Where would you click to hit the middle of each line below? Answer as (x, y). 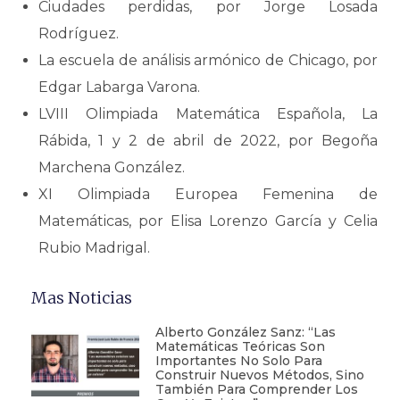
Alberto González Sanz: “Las (245, 332)
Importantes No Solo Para (238, 361)
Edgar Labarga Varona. (119, 87)
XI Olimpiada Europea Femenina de (208, 194)
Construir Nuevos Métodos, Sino (259, 375)
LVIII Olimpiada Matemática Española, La (208, 114)
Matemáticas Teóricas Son (240, 346)
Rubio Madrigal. (94, 248)
